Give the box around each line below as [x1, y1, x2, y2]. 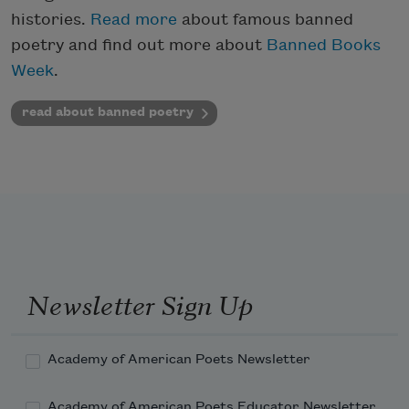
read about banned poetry [22, 104, 194, 119]
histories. [11, 10, 90, 28]
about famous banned [182, 10, 353, 28]
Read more [90, 10, 182, 28]
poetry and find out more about [11, 36, 267, 54]
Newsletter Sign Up [26, 283, 253, 322]
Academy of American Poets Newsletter [47, 352, 310, 368]
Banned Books [267, 36, 381, 54]
